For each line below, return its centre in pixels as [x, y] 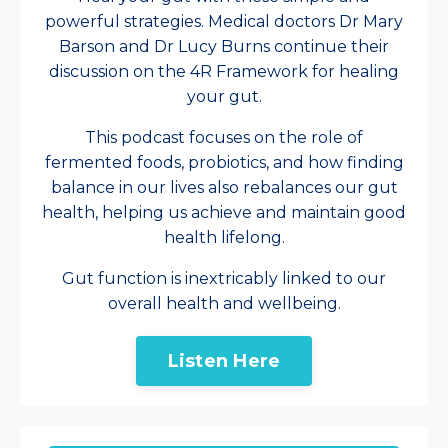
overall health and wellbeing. [224, 304]
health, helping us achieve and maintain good [224, 213]
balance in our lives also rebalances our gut [224, 188]
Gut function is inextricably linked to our [224, 279]
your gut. [224, 97]
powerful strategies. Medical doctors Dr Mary [224, 22]
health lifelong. [224, 238]
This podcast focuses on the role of [224, 138]
